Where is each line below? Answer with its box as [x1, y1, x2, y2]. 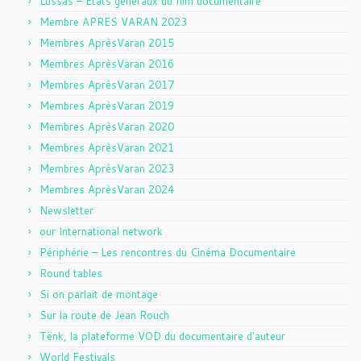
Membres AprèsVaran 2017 [39, 77, 174, 92]
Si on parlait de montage [39, 286, 158, 301]
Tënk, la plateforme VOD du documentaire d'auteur [39, 328, 285, 343]
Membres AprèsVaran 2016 [39, 56, 174, 71]
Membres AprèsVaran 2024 [39, 181, 174, 197]
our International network [39, 223, 163, 239]
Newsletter [39, 202, 93, 218]
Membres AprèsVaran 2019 [39, 98, 174, 113]
